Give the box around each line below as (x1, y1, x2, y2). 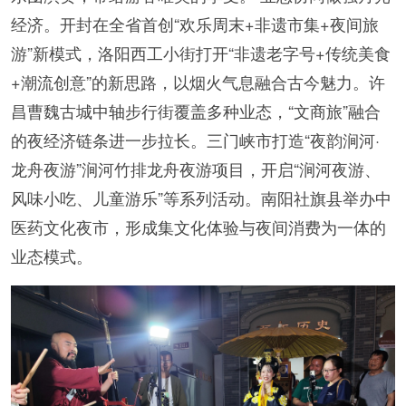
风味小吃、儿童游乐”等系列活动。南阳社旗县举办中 (11, 186, 391, 210)
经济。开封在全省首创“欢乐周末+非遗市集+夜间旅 (11, 12, 379, 36)
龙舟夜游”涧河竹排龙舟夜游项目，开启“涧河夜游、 (11, 157, 381, 181)
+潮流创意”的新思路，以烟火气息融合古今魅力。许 (11, 70, 385, 94)
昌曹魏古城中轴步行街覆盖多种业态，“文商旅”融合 (11, 99, 381, 123)
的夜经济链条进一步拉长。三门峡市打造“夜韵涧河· (11, 128, 380, 152)
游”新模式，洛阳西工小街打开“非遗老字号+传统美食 (11, 41, 391, 65)
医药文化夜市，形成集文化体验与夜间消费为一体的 (11, 215, 386, 239)
